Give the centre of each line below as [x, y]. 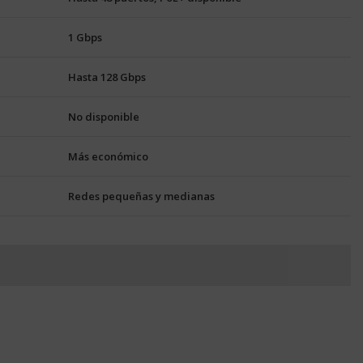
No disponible [104, 117]
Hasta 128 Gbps [107, 77]
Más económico [108, 156]
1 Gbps [85, 37]
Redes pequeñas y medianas [141, 196]
